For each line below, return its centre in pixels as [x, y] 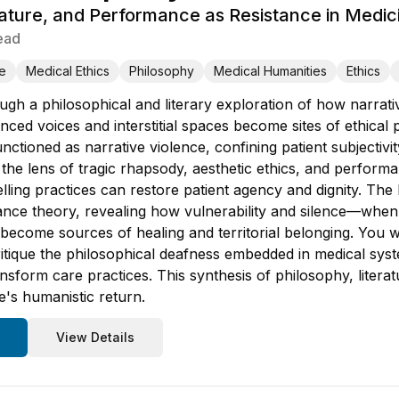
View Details [95, 337]
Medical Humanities [270, 71]
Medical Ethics [68, 71]
